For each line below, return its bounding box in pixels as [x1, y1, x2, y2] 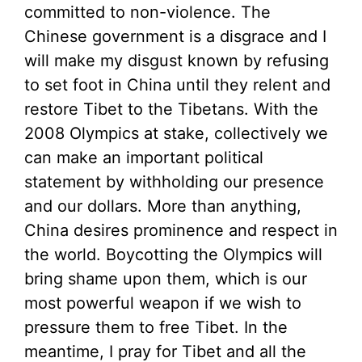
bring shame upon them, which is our [24, 269, 307, 289]
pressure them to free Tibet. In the [24, 318, 288, 338]
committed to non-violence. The [24, 2, 271, 23]
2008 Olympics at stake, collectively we [24, 124, 328, 144]
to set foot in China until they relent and [24, 75, 330, 95]
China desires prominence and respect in [24, 221, 338, 241]
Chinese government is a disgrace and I [24, 27, 326, 47]
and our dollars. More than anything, [24, 196, 301, 217]
